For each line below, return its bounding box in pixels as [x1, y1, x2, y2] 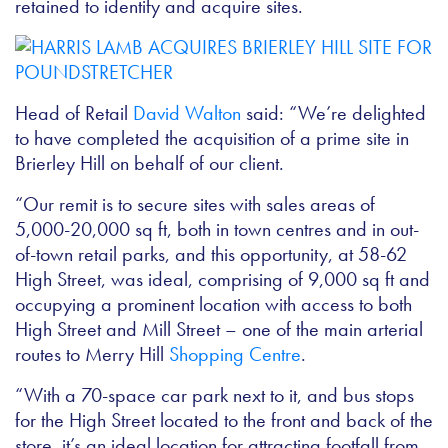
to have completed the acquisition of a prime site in [15, 125, 409, 152]
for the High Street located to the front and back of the [15, 407, 433, 434]
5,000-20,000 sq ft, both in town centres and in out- [15, 216, 419, 243]
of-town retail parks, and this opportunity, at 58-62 [15, 241, 407, 268]
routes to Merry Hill [15, 341, 169, 368]
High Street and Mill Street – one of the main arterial [15, 316, 423, 343]
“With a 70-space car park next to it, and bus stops [15, 382, 414, 409]
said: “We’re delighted [241, 100, 426, 127]
